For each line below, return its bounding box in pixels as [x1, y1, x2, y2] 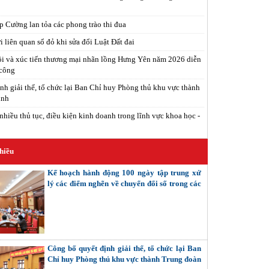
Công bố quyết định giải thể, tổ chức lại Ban [47, 244, 201, 253]
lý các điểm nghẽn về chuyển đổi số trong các [47, 178, 201, 188]
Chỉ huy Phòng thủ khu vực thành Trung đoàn [47, 255, 201, 264]
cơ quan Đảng [47, 189, 94, 199]
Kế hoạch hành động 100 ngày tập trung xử [47, 168, 201, 177]
